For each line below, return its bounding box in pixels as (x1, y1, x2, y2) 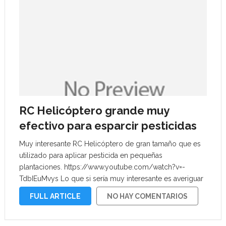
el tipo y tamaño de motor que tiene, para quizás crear (19, 186, 197, 194)
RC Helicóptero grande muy (19, 104, 169, 117)
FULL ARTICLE (29, 192, 81, 200)
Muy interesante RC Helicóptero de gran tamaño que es (19, 140, 201, 148)
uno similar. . (19, 198, 60, 206)
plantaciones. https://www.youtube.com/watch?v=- (19, 163, 185, 171)
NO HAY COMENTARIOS (106, 192, 188, 200)
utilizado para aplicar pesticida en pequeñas (19, 151, 162, 159)
